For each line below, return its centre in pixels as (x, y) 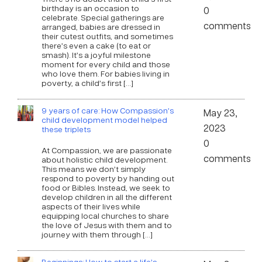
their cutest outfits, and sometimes (107, 36)
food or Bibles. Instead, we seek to (106, 187)
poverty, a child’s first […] (87, 82)
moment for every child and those (106, 64)
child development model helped (104, 119)
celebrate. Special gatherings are (103, 17)
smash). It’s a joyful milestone (96, 54)
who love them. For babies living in (105, 73)
